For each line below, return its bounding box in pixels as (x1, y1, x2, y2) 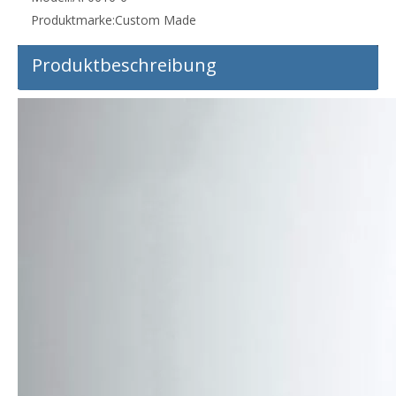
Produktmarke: (31, 11, 115, 29)
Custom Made (115, 11, 196, 29)
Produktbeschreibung (32, 53, 217, 78)
